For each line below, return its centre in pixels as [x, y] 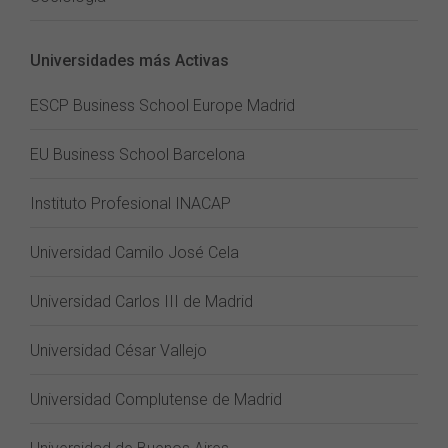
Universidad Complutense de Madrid [156, 399]
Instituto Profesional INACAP [130, 203]
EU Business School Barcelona [137, 154]
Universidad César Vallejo [118, 350]
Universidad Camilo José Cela [134, 252]
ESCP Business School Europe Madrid [162, 105]
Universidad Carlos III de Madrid [141, 301]
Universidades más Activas [129, 60]
